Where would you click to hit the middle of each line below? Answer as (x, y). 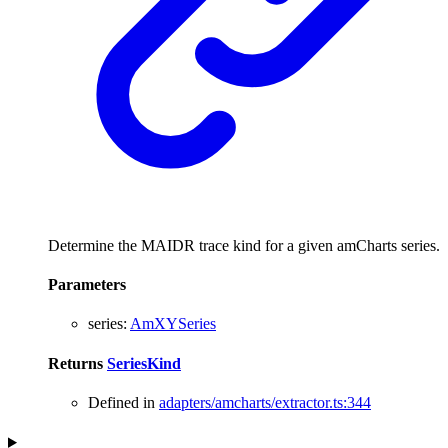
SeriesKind (144, 363)
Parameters (87, 285)
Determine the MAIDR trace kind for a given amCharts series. (244, 245)
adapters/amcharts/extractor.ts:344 (265, 402)
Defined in (123, 402)
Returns (77, 363)
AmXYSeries (173, 324)
